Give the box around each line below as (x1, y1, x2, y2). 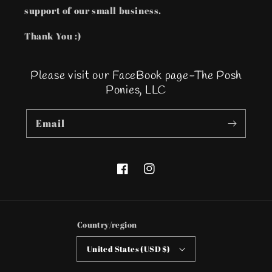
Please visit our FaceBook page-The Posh (30, 68, 242, 84)
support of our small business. (24, 4, 162, 16)
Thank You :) (24, 30, 81, 42)
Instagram (143, 169, 188, 182)
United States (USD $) (86, 243, 171, 254)
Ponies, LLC (106, 83, 166, 98)
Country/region (76, 219, 137, 230)
